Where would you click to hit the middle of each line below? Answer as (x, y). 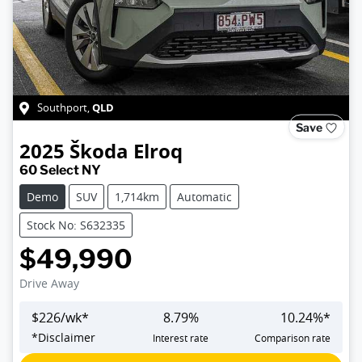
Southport (62, 107)
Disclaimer (67, 337)
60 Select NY (60, 170)
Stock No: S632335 (76, 225)
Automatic (204, 196)
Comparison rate (292, 337)
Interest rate (181, 337)
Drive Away (49, 283)
